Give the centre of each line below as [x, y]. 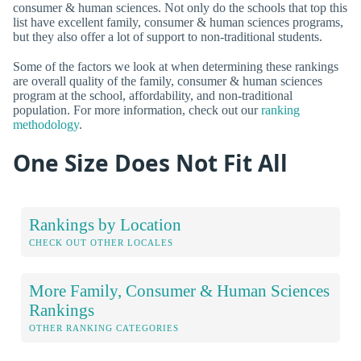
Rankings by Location [105, 224]
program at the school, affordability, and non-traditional [153, 95]
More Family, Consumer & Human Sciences [179, 290]
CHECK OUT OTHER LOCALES [101, 242]
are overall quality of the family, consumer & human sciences [168, 81]
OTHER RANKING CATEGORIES [104, 328]
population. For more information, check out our [137, 110]
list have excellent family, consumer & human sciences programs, [178, 22]
